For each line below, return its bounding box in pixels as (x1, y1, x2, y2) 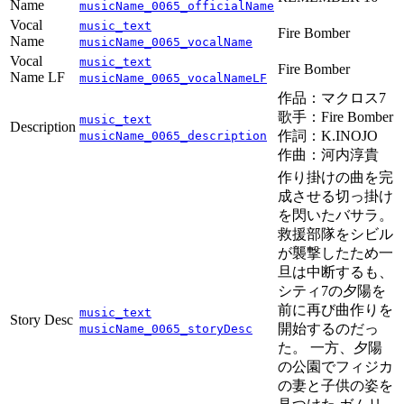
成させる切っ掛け (278, 188, 393, 205)
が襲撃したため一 (278, 245, 393, 262)
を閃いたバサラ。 (278, 207, 393, 224)
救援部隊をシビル (278, 226, 393, 243)
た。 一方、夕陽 (278, 340, 382, 356)
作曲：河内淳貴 (278, 147, 379, 163)
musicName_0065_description (79, 129, 267, 143)
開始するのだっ (278, 321, 379, 337)
